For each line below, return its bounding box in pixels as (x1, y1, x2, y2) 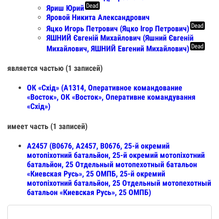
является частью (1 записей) (7, 64, 103, 73)
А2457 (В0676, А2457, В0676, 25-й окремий (27, 141, 170, 151)
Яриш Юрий (46, 3, 84, 13)
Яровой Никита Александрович (46, 13, 150, 22)
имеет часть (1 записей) (7, 121, 88, 131)
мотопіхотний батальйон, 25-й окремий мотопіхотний (27, 150, 205, 160)
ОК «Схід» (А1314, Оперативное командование (27, 83, 182, 93)
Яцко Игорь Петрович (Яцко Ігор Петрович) (46, 23, 189, 33)
